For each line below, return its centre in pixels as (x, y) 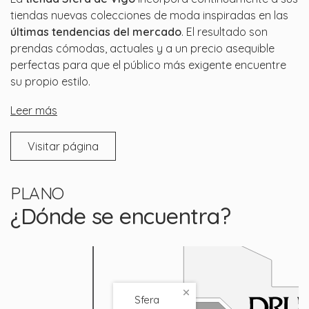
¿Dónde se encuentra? (120, 216)
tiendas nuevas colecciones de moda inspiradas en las (149, 15)
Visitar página (63, 146)
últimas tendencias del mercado (96, 31)
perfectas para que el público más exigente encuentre (148, 64)
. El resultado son (225, 31)
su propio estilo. (50, 81)
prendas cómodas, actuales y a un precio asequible (142, 48)
